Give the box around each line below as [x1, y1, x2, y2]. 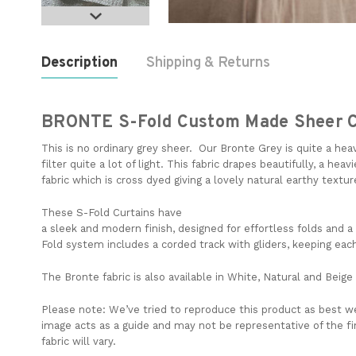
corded [161, 238, 199, 250]
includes [107, 238, 153, 250]
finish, [145, 222, 178, 234]
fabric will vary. [41, 335, 116, 347]
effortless [244, 222, 297, 234]
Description [41, 54, 118, 72]
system [66, 238, 107, 250]
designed [178, 222, 226, 234]
